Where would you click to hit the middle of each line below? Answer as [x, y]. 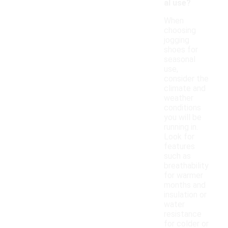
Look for [179, 137]
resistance [183, 214]
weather [179, 98]
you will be [183, 118]
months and [185, 185]
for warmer [183, 176]
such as [177, 156]
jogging [177, 40]
